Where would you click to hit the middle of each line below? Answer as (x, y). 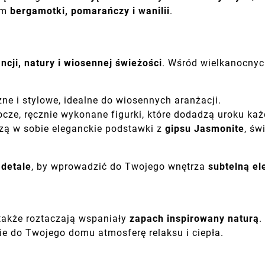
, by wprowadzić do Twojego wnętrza (120, 166)
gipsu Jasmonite (205, 129)
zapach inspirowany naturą (194, 218)
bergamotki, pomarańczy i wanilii (90, 11)
